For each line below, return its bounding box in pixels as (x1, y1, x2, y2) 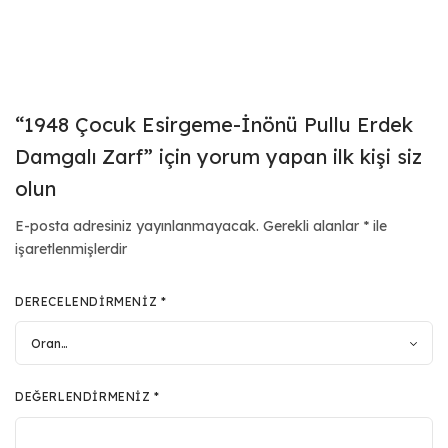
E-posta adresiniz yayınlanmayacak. (15, 216, 260, 235)
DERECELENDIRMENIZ (15, 293, 161, 309)
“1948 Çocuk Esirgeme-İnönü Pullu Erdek (15, 111, 413, 137)
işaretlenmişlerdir (15, 239, 127, 258)
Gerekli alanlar (263, 216, 364, 235)
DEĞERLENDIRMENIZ (15, 388, 155, 404)
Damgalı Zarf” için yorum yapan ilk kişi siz (15, 143, 422, 169)
